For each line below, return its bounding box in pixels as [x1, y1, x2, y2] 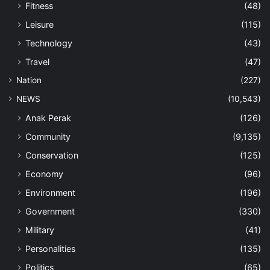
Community [25, 131, 71, 142]
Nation [16, 75, 42, 85]
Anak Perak [25, 112, 71, 123]
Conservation [25, 149, 78, 160]
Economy [25, 168, 63, 179]
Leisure [25, 19, 54, 30]
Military [25, 224, 54, 235]
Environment [25, 187, 75, 198]
